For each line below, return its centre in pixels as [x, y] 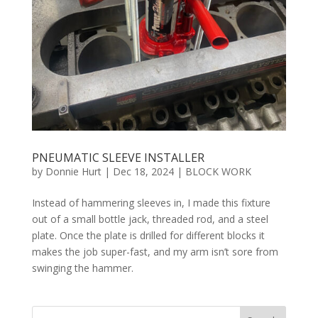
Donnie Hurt [73, 172]
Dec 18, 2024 [143, 172]
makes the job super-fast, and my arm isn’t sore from [155, 252]
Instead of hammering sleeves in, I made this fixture [151, 203]
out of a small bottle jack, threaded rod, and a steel [150, 219]
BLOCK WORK [218, 172]
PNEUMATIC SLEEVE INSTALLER [118, 158]
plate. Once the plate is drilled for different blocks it [148, 236]
